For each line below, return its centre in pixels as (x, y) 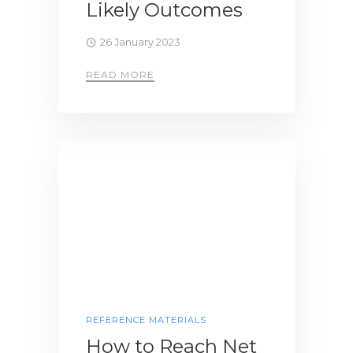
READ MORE (120, 75)
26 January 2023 (140, 42)
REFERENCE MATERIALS (146, 320)
